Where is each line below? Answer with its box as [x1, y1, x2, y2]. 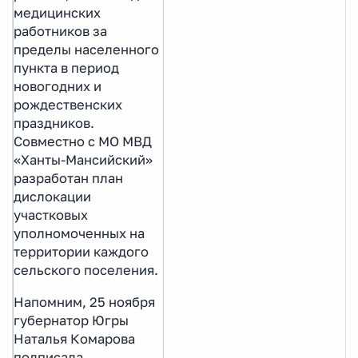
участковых [14, 206, 88, 223]
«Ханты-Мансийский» [14, 151, 153, 168]
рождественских [14, 96, 122, 113]
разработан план [14, 169, 123, 186]
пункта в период [14, 59, 119, 76]
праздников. [14, 114, 94, 131]
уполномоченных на [14, 225, 145, 241]
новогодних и [14, 78, 101, 94]
